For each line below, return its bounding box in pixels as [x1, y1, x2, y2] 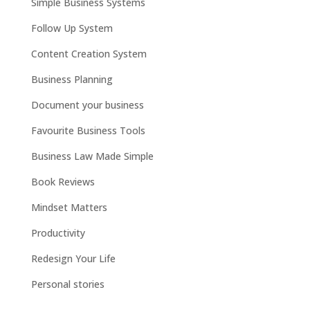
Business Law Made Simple [30, 149, 154, 163]
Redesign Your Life [30, 252, 116, 266]
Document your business [30, 98, 144, 112]
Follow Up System [30, 21, 113, 35]
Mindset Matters [30, 201, 107, 215]
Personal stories [30, 277, 104, 291]
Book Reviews [30, 175, 95, 189]
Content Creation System [30, 47, 147, 61]
